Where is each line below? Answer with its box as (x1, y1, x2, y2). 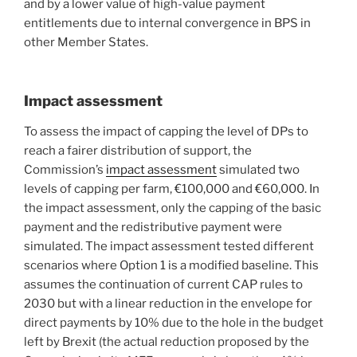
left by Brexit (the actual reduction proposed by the (24, 334, 309, 349)
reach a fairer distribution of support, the (24, 143, 252, 158)
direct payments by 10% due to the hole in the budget (24, 315, 324, 330)
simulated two (217, 162, 300, 177)
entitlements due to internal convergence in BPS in (24, 15, 311, 30)
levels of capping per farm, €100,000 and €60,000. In (24, 181, 320, 196)
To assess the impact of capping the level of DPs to (24, 124, 308, 139)
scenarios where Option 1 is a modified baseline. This (24, 257, 319, 273)
